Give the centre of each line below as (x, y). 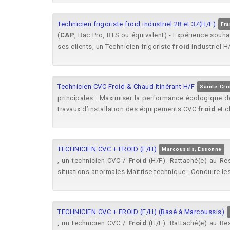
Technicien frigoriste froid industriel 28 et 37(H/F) (137, 24)
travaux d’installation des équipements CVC (128, 109)
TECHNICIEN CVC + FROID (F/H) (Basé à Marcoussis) (141, 212)
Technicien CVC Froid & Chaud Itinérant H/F (126, 87)
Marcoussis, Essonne (192, 149)
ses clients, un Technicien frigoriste (115, 46)
